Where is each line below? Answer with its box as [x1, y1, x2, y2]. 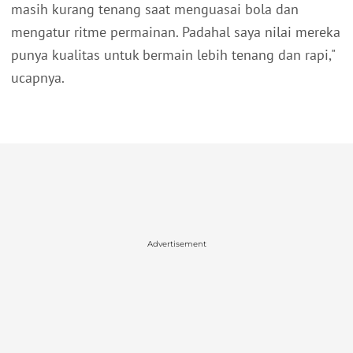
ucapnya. [11, 69, 65, 87]
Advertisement [147, 238, 206, 249]
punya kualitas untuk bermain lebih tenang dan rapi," [11, 46, 335, 65]
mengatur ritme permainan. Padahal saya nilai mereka [11, 23, 340, 42]
